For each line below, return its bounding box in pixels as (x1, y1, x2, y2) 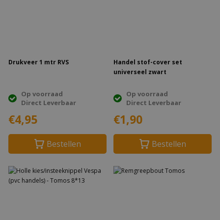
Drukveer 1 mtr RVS (8, 58, 69, 66)
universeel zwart (113, 68, 166, 76)
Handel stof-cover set (113, 58, 182, 66)
